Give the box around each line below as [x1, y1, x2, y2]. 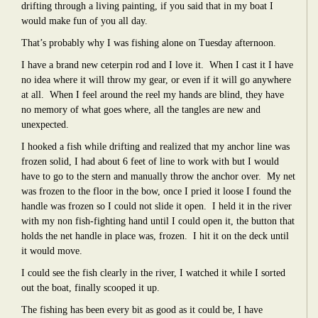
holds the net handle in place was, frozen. [21, 231, 187, 241]
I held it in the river [212, 201, 292, 212]
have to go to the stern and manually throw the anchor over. [21, 171, 261, 182]
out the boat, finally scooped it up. [21, 283, 160, 293]
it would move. [21, 246, 82, 256]
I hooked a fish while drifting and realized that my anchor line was [21, 141, 290, 152]
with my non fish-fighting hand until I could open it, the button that [21, 216, 295, 226]
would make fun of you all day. [21, 16, 148, 26]
